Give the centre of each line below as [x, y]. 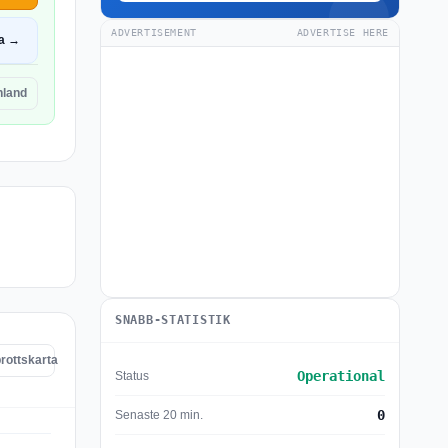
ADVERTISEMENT [154, 32]
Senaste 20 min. [159, 414]
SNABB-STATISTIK [173, 320]
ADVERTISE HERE [342, 32]
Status [132, 375]
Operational [341, 376]
